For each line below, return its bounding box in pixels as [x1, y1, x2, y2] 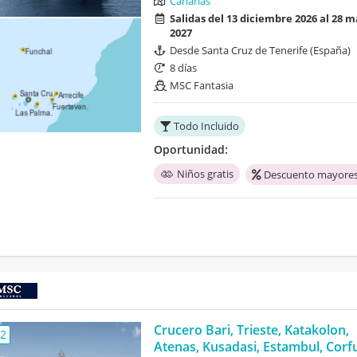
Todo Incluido [173, 119, 239, 134]
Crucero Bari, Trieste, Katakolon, [153, 321, 349, 339]
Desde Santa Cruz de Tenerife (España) [169, 43, 351, 58]
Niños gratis [176, 167, 233, 182]
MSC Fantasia [169, 78, 233, 93]
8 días [169, 61, 197, 76]
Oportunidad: [153, 142, 228, 158]
